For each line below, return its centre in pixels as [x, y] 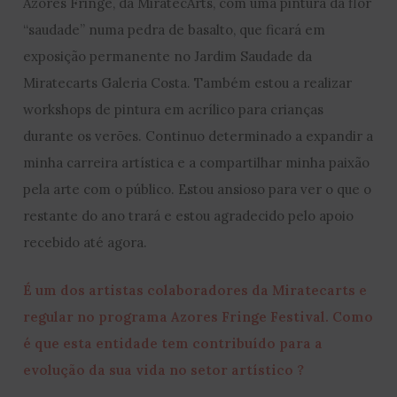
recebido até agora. [86, 242]
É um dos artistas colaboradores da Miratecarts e [195, 290]
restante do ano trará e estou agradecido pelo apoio [189, 215]
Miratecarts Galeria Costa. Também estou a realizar [188, 82]
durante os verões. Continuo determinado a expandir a [198, 136]
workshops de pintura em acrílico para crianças [174, 109]
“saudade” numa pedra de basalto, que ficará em [175, 29]
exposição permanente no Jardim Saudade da [168, 56]
